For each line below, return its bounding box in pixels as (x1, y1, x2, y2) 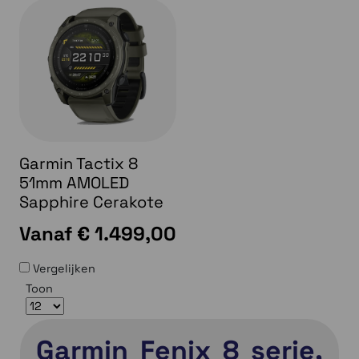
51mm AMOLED (19, 172, 129, 194)
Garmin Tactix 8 (19, 153, 138, 175)
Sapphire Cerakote (19, 192, 163, 213)
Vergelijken (30, 261, 95, 276)
